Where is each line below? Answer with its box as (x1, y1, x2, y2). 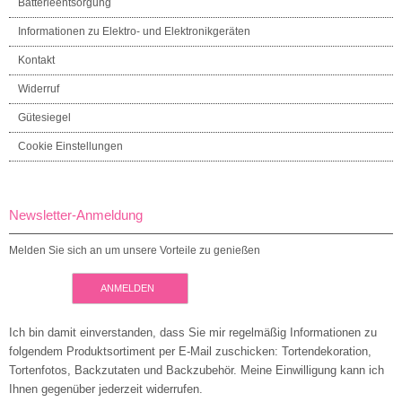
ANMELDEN (100, 282, 154, 293)
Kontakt (18, 53, 55, 66)
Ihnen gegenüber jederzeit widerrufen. (9, 381, 203, 396)
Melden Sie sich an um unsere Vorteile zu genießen (9, 243, 260, 257)
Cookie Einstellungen (18, 139, 123, 153)
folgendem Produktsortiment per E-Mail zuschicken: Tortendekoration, (9, 344, 371, 358)
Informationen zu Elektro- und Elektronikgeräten (18, 24, 250, 38)
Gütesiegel (18, 110, 71, 124)
